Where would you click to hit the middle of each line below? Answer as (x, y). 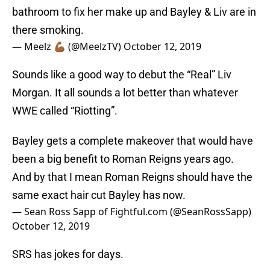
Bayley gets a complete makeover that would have (133, 141)
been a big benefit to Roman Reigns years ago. (123, 159)
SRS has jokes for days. (68, 254)
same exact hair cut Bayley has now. (99, 195)
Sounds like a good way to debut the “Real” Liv (122, 75)
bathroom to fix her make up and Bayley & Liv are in (134, 12)
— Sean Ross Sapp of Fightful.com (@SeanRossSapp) (132, 212)
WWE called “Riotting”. (65, 111)
